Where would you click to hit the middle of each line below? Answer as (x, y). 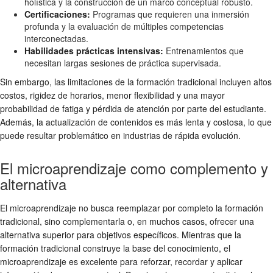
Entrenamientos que (204, 50)
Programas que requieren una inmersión (170, 14)
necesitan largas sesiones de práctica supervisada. (123, 62)
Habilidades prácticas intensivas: (94, 50)
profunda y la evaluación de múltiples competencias (124, 26)
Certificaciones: (57, 14)
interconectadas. (56, 38)
